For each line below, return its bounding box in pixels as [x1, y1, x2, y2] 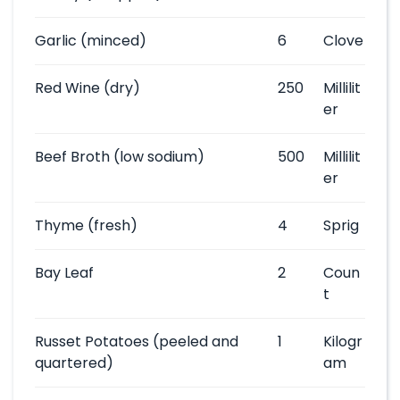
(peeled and [149, 331, 238, 352]
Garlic [35, 30, 77, 51]
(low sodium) [110, 146, 204, 167]
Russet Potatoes [35, 331, 149, 352]
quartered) [35, 353, 113, 373]
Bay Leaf [35, 262, 94, 283]
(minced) [77, 30, 146, 51]
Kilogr [323, 331, 362, 352]
